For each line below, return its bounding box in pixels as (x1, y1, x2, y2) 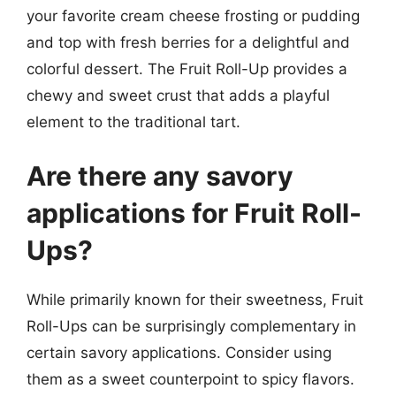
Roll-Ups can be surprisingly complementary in (27, 317, 356, 335)
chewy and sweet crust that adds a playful (27, 86, 330, 104)
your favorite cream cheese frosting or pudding (27, 6, 360, 25)
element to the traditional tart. (27, 112, 240, 131)
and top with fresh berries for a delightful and (27, 33, 350, 51)
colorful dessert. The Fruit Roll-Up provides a (27, 59, 347, 78)
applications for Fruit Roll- (27, 197, 362, 229)
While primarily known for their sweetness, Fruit (27, 291, 363, 308)
